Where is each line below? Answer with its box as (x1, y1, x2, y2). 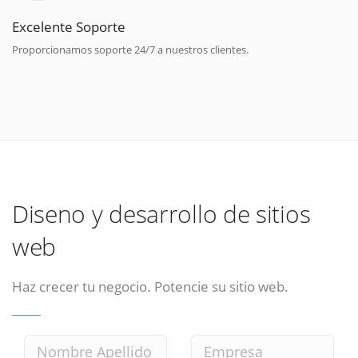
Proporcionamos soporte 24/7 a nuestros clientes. (12, 42, 249, 57)
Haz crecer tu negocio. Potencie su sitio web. (12, 276, 288, 296)
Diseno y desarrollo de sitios (12, 197, 311, 231)
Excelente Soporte (12, 16, 125, 36)
